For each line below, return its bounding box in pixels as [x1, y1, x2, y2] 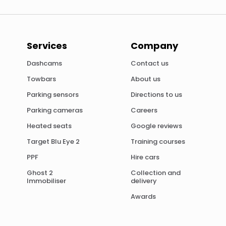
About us [130, 74, 160, 84]
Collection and [130, 167, 181, 178]
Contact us [130, 58, 168, 68]
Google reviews [130, 121, 182, 131]
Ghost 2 [27, 167, 53, 178]
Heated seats [27, 121, 72, 131]
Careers [130, 105, 157, 115]
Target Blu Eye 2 [27, 136, 80, 146]
